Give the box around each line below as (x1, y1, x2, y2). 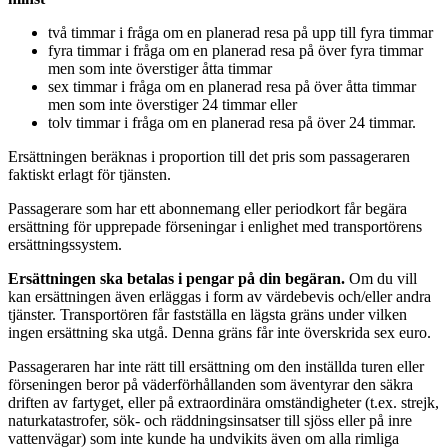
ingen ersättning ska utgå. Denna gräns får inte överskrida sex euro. (8, 324, 431, 342)
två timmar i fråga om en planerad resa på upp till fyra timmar (48, 24, 433, 42)
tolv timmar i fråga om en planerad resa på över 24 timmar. (48, 114, 416, 132)
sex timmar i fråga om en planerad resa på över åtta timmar (48, 78, 416, 96)
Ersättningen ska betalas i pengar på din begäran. (8, 270, 349, 288)
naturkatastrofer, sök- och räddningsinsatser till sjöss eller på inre (8, 412, 412, 430)
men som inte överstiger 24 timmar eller (48, 96, 297, 114)
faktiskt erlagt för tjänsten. (8, 166, 171, 184)
